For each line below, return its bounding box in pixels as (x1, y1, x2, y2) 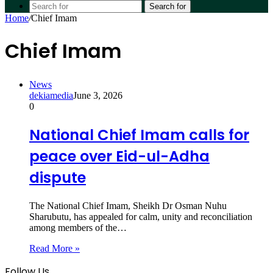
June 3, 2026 (73, 90, 122, 101)
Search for (149, 2, 186, 11)
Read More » (29, 243, 80, 253)
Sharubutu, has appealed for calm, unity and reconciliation (29, 211, 252, 222)
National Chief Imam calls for (29, 124, 249, 145)
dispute (29, 167, 86, 188)
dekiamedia (29, 90, 73, 101)
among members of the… (29, 222, 127, 233)
